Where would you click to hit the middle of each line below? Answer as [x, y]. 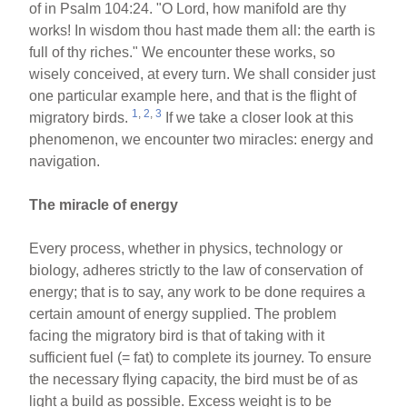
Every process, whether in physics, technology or [186, 248]
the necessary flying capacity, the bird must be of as [194, 379]
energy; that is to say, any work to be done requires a [198, 292]
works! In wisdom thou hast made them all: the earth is [203, 30]
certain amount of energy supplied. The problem [183, 314]
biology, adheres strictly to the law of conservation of [196, 270]
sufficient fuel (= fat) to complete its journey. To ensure [201, 357]
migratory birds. [81, 118]
